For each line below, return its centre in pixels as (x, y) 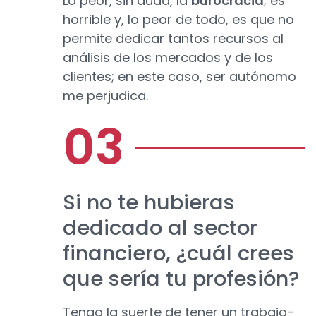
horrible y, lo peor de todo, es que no (178, 20)
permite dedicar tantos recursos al (173, 39)
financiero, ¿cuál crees (178, 254)
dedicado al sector (160, 228)
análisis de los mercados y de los (168, 58)
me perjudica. (105, 96)
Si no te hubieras (149, 203)
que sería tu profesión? (181, 279)
